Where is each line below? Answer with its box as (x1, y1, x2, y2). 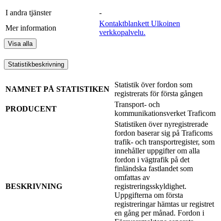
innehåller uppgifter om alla (114, 146, 200, 155)
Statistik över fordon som (114, 80, 192, 89)
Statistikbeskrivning (8, 60, 64, 68)
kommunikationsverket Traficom (114, 109, 216, 117)
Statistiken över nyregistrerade (114, 119, 208, 128)
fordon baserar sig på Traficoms (114, 128, 213, 137)
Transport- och (114, 100, 160, 109)
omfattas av (114, 173, 150, 182)
